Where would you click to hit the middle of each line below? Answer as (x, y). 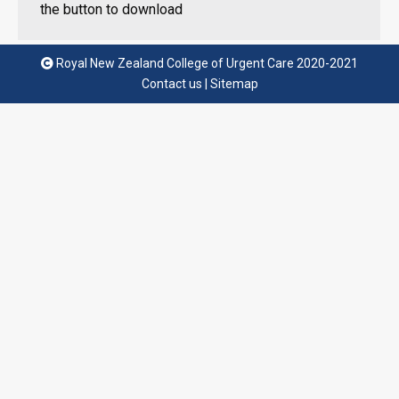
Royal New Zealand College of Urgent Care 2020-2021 (206, 63)
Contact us (171, 84)
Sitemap (234, 84)
